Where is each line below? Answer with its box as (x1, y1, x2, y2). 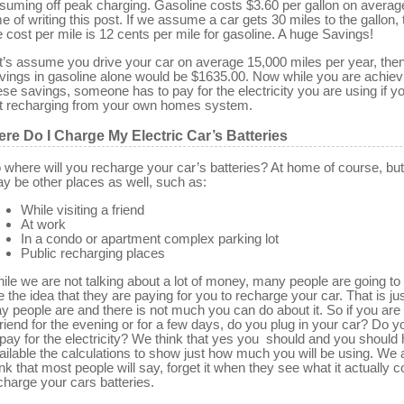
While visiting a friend (21, 201, 144, 217)
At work (21, 216, 66, 232)
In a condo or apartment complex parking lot (21, 230, 279, 246)
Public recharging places (21, 244, 165, 261)
